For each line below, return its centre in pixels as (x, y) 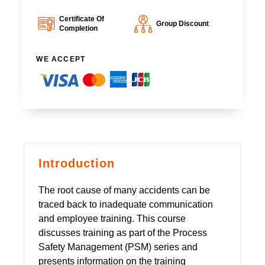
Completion (78, 28)
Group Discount (182, 23)
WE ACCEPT (61, 59)
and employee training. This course (112, 218)
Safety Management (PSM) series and (118, 247)
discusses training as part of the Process (123, 232)
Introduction (77, 163)
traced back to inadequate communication (126, 204)
